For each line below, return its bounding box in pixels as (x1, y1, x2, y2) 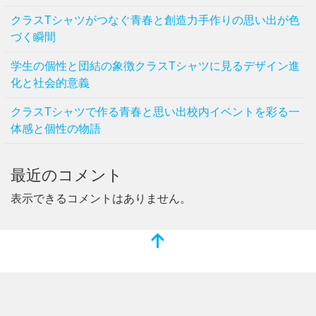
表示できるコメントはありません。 (11, 192, 191, 205)
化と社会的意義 (11, 76, 90, 89)
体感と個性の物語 (11, 122, 101, 135)
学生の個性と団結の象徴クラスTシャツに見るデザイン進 (11, 59, 300, 72)
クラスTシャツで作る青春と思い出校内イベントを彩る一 (11, 105, 300, 118)
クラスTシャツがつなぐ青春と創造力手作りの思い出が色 (11, 13, 300, 26)
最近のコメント (11, 166, 123, 184)
